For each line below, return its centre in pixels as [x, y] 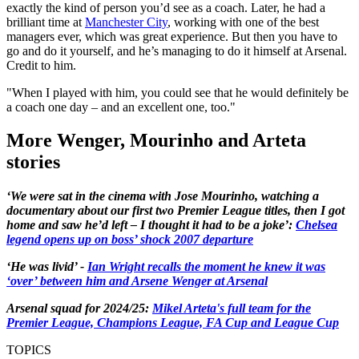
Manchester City [126, 22]
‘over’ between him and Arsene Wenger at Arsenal [137, 281]
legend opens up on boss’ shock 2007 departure [130, 240]
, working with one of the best [243, 22]
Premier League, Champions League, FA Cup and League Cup [173, 323]
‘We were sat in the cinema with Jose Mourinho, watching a [163, 196]
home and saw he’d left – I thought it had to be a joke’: [151, 225]
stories [33, 162]
